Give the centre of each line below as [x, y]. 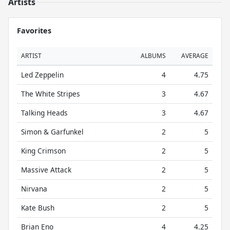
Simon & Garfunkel [52, 132]
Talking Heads [44, 113]
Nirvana [34, 189]
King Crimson [43, 151]
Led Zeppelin [42, 75]
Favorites [34, 31]
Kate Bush [38, 208]
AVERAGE [195, 56]
